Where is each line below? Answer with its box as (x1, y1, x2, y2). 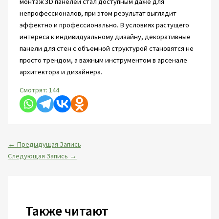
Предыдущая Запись (15, 139, 81, 149)
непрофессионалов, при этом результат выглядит (19, 9, 176, 18)
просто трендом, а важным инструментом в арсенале (19, 56, 187, 65)
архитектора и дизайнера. (19, 67, 102, 76)
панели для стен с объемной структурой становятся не (19, 44, 194, 53)
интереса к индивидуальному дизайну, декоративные (19, 32, 191, 41)
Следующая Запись (7, 151, 69, 160)
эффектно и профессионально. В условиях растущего (19, 21, 189, 29)
